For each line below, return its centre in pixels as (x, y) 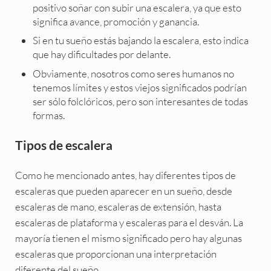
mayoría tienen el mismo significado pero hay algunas (128, 238)
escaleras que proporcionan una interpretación (116, 253)
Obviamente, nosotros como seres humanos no (134, 73)
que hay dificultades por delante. (102, 54)
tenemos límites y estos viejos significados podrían (140, 87)
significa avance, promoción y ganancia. (116, 21)
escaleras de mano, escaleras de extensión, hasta (118, 206)
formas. (49, 115)
